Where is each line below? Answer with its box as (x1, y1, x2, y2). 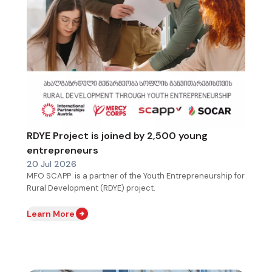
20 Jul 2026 (27, 158, 76, 169)
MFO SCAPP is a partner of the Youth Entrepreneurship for (27, 170, 245, 181)
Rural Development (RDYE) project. (27, 182, 157, 193)
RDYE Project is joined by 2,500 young (27, 129, 208, 142)
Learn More (27, 208, 75, 219)
